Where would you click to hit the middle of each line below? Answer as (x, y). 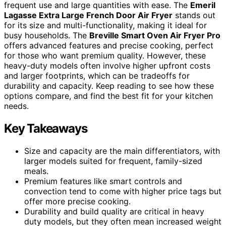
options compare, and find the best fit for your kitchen (108, 96)
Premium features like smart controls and (103, 181)
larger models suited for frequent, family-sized (113, 161)
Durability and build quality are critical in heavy (114, 211)
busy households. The (47, 35)
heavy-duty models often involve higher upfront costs (107, 65)
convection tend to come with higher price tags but (123, 191)
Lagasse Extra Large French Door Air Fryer (88, 15)
